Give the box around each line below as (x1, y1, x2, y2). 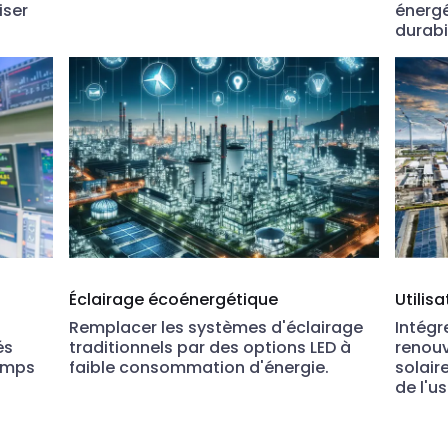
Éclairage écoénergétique (69, 288, 279, 312)
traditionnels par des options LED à (69, 336, 352, 360)
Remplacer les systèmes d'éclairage (69, 316, 364, 340)
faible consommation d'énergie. (69, 356, 330, 380)
